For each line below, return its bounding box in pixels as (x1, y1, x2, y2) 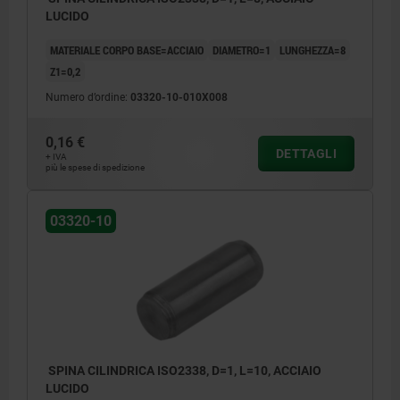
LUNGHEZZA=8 (279, 41, 346, 58)
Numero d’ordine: (46, 90, 130, 104)
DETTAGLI (275, 146, 337, 161)
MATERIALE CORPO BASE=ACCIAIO (50, 41, 204, 58)
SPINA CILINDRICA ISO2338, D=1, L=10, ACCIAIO (46, 362, 321, 378)
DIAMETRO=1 (212, 41, 271, 58)
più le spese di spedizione (46, 162, 145, 172)
